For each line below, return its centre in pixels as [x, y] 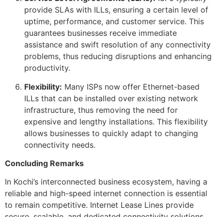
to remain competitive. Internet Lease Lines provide [99, 205]
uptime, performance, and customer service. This [114, 22]
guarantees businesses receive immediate [101, 33]
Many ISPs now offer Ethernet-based [131, 86]
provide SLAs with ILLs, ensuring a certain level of [116, 10]
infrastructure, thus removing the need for [101, 110]
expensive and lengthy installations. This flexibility [116, 121]
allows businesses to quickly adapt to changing [111, 133]
